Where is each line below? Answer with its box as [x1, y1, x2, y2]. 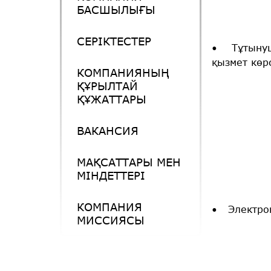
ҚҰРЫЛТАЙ [77, 79, 138, 93]
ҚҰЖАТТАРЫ [77, 93, 146, 106]
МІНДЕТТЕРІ [77, 169, 145, 182]
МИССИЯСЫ [77, 214, 145, 227]
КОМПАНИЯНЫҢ [77, 66, 169, 79]
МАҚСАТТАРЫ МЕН [77, 155, 181, 169]
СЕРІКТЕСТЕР [77, 34, 151, 48]
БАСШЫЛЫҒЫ [77, 3, 155, 16]
